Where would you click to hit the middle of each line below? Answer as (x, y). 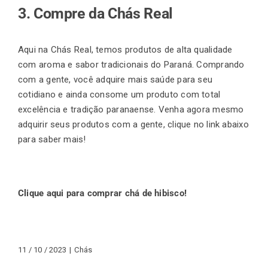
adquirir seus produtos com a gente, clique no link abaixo (133, 124)
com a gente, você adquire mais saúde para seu (115, 79)
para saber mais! (52, 139)
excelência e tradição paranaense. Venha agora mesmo (131, 109)
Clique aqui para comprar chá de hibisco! (102, 193)
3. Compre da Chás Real (97, 13)
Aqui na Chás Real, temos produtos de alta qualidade (125, 49)
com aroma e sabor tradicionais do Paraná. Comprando (131, 64)
